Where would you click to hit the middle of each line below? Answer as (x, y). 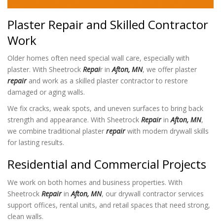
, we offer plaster (170, 70)
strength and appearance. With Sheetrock (74, 120)
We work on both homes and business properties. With (95, 182)
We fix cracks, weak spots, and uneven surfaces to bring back (105, 109)
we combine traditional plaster (57, 131)
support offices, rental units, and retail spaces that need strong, (109, 205)
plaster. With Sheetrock (45, 70)
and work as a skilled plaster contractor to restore (107, 81)
